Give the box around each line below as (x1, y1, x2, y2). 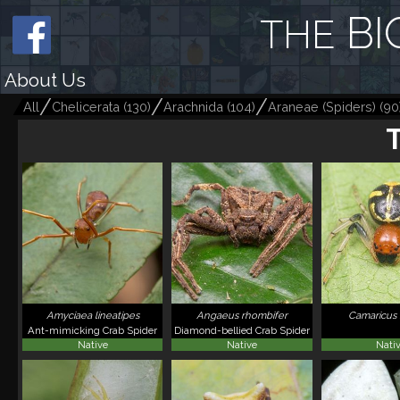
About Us (4, 69, 86, 91)
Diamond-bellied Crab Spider (173, 324, 310, 337)
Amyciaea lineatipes (46, 309, 139, 322)
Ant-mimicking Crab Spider (28, 324, 158, 337)
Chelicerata (52, 99, 120, 114)
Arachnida (163, 99, 223, 114)
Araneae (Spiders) (268, 99, 376, 114)
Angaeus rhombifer (196, 309, 287, 322)
